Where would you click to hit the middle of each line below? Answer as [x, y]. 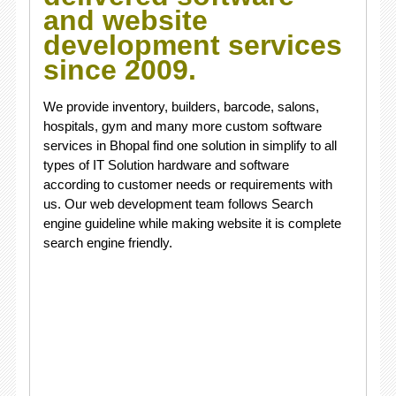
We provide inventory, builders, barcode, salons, [181, 107]
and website [125, 20]
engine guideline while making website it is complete [192, 223]
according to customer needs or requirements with [187, 184]
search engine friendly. [107, 243]
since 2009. [123, 70]
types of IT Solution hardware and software [166, 165]
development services [192, 45]
